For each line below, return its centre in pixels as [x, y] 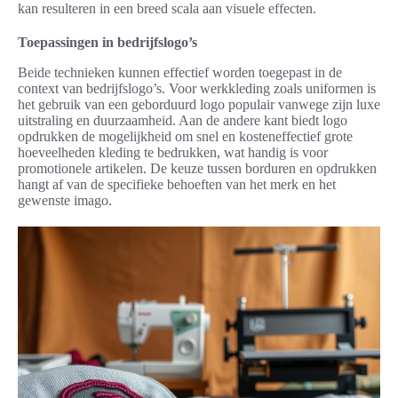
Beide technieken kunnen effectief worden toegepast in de [180, 73]
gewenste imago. [65, 201]
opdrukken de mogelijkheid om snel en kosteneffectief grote [185, 137]
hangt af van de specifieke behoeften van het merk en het [177, 185]
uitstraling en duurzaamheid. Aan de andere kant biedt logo [183, 121]
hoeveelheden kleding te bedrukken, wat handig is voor [173, 153]
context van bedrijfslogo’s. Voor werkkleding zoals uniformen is [197, 89]
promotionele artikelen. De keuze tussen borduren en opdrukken [197, 169]
